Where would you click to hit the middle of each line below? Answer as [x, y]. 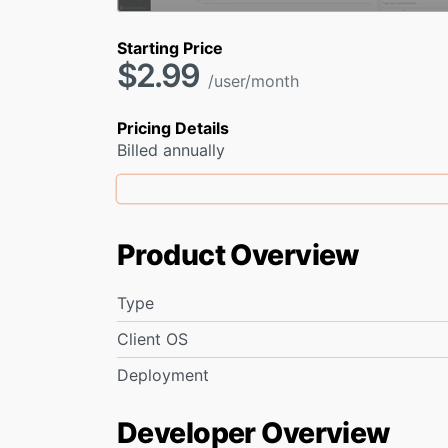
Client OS [152, 339]
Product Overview [238, 255]
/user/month [253, 80]
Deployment [163, 375]
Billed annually [171, 149]
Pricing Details [173, 127]
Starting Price [170, 47]
